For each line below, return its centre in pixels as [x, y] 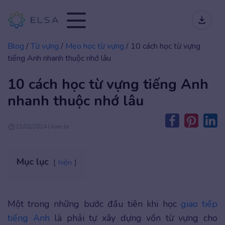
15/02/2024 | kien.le [42, 126]
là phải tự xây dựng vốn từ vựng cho [134, 218]
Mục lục [33, 162]
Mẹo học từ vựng [95, 46]
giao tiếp [199, 204]
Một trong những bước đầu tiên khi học [94, 204]
